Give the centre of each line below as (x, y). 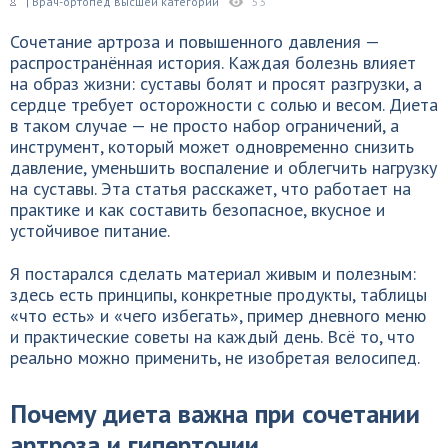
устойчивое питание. (90, 230)
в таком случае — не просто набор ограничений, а (204, 125)
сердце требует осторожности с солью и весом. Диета (224, 104)
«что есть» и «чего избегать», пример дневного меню (218, 315)
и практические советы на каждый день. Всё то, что (212, 336)
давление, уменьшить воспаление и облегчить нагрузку (223, 167)
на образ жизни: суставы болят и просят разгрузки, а (216, 83)
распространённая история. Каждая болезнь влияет (213, 62)
